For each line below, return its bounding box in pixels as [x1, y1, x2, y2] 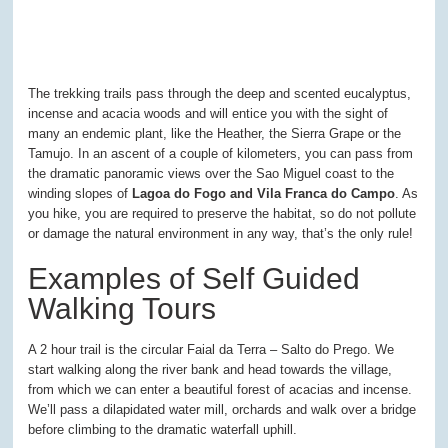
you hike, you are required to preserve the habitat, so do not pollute [28, 206, 417, 221]
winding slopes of [28, 186, 133, 201]
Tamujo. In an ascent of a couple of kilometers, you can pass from [28, 146, 414, 161]
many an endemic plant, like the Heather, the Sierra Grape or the [28, 126, 402, 141]
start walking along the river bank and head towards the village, [28, 362, 393, 377]
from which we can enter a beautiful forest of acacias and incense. [28, 382, 413, 397]
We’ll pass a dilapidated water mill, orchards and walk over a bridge [28, 402, 417, 417]
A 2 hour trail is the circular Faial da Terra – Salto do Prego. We [28, 342, 395, 357]
